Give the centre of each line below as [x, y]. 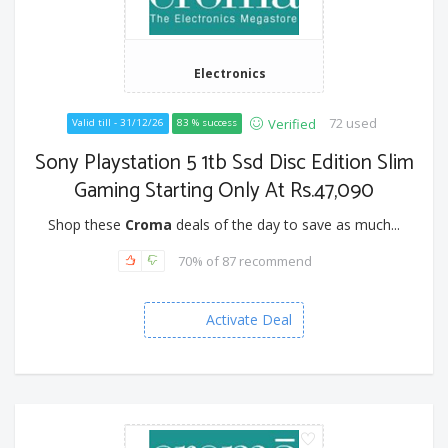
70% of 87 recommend [245, 260]
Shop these [86, 225]
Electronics [230, 73]
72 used [352, 123]
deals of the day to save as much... [286, 225]
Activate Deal [249, 320]
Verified [291, 124]
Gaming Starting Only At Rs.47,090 [224, 191]
